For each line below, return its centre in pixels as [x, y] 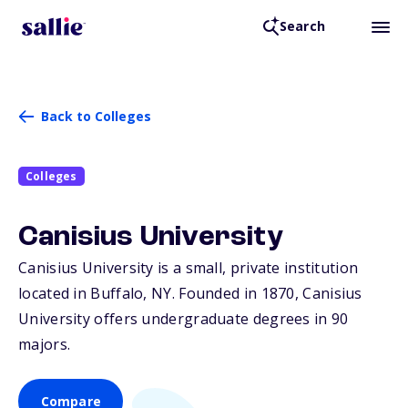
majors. [45, 345]
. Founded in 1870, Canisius [267, 294]
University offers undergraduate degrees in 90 [184, 319]
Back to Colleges [96, 116]
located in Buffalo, [85, 294]
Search [302, 26]
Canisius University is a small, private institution [189, 268]
